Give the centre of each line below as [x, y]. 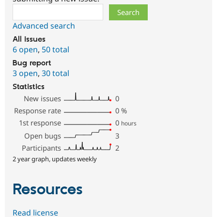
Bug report [32, 63]
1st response [40, 122]
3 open [25, 73]
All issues [29, 39]
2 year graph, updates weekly [55, 159]
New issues [43, 98]
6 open [25, 49]
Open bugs [43, 135]
